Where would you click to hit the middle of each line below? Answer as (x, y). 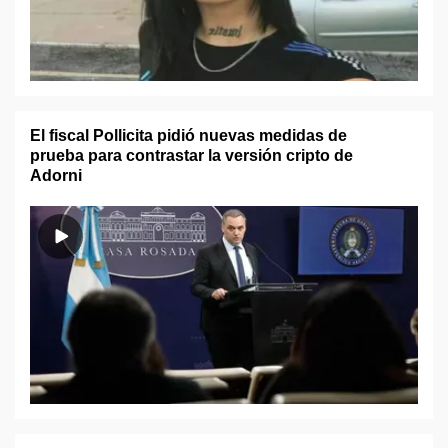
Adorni (56, 175)
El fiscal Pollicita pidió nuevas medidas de (188, 135)
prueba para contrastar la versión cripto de (191, 155)
